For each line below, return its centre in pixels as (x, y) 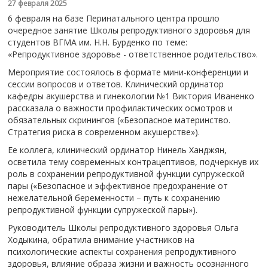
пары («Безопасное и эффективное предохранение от (118, 186)
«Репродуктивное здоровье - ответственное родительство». (133, 54)
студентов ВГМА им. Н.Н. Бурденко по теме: (97, 42)
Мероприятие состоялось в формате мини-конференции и (128, 72)
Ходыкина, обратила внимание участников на (101, 240)
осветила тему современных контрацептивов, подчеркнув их (133, 162)
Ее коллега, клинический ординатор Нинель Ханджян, (117, 150)
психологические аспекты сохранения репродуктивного (122, 252)
